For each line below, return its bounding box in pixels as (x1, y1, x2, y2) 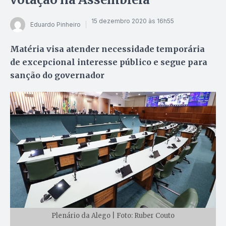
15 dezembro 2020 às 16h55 (91, 17, 174, 25)
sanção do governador (10, 70, 104, 80)
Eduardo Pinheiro (30, 21, 81, 29)
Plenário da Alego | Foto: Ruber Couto (51, 211, 175, 220)
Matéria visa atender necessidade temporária (10, 43, 205, 54)
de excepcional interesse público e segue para (10, 56, 207, 67)
